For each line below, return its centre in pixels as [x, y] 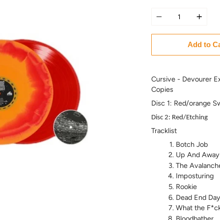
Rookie [186, 187]
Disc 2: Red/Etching [179, 118]
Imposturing [194, 176]
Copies [162, 89]
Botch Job [192, 144]
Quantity [164, 8]
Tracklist [164, 131]
